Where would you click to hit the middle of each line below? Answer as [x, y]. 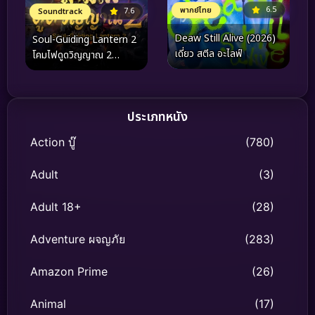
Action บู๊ [53, 142]
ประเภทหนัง [157, 117]
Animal [48, 304]
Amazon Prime [69, 272]
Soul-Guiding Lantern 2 [84, 40]
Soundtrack [60, 12]
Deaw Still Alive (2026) [225, 39]
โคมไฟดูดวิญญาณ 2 [72, 56]
